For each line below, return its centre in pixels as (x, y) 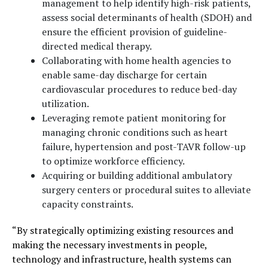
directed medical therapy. (97, 46)
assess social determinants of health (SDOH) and (147, 17)
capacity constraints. (88, 204)
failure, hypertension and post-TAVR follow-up (144, 147)
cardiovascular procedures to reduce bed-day (139, 89)
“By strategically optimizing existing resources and (123, 230)
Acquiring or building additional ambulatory (137, 175)
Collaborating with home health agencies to (136, 60)
